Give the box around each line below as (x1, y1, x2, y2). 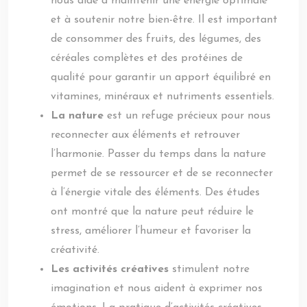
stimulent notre (172, 264, 249, 275)
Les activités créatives (51, 264, 172, 275)
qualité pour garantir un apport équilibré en (51, 72, 271, 83)
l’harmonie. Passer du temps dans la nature (51, 149, 266, 160)
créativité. (51, 245, 99, 256)
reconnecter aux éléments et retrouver (51, 130, 240, 140)
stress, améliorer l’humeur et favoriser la (51, 225, 251, 236)
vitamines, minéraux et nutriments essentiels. (51, 91, 274, 102)
